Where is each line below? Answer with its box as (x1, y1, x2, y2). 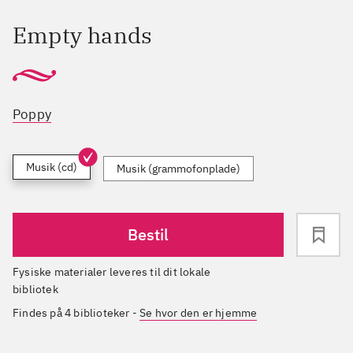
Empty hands (13, 20, 153, 50)
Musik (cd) (26, 160, 77, 175)
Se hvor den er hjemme (139, 306, 258, 321)
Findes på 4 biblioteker (13, 306, 130, 321)
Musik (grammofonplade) (117, 162, 240, 176)
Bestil (128, 224, 169, 246)
